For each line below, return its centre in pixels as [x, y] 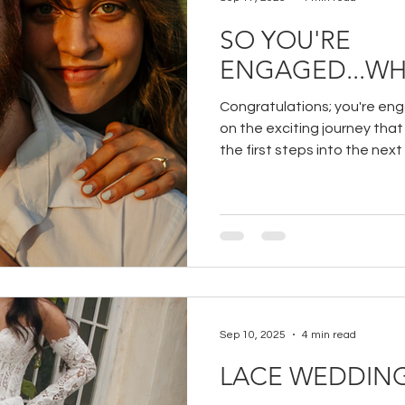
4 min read [329, 334]
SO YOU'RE [285, 40]
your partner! [262, 171]
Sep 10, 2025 [253, 334]
